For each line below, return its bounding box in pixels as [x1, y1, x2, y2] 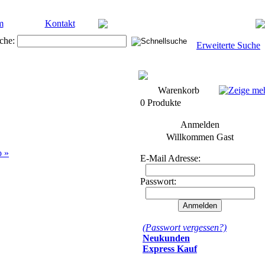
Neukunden [143, 233, 190, 243]
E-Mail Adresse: [140, 153, 201, 163]
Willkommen [166, 132, 216, 142]
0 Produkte [140, 98, 181, 108]
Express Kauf [143, 244, 197, 254]
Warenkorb [158, 85, 199, 95]
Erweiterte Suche [196, 40, 260, 50]
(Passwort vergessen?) [143, 222, 227, 232]
